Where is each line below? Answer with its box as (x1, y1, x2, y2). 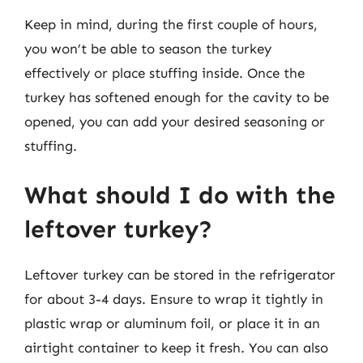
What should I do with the (24, 181, 335, 210)
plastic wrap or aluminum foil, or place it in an (24, 315, 320, 331)
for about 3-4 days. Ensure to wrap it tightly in (24, 291, 323, 307)
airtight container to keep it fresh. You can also (24, 340, 328, 356)
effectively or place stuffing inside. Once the (24, 64, 305, 81)
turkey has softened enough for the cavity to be (24, 88, 329, 105)
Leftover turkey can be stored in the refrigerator (24, 267, 335, 283)
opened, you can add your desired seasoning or (24, 113, 325, 130)
